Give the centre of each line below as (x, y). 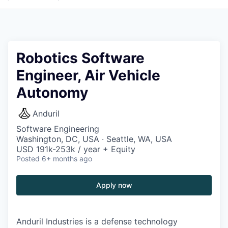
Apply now (114, 185)
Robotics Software (80, 58)
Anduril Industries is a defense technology (97, 221)
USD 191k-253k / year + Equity (76, 149)
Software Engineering (58, 129)
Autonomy (52, 93)
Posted (28, 159)
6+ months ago (67, 159)
